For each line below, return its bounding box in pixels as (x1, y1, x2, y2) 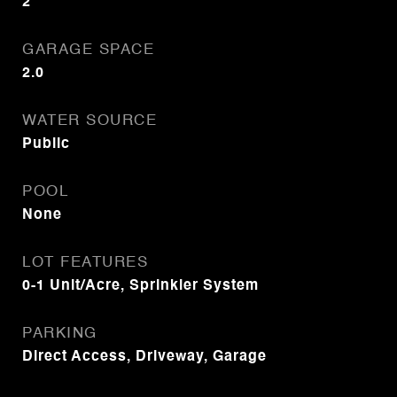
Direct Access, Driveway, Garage (22, 350, 267, 364)
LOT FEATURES (22, 255, 148, 270)
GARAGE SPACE (22, 43, 154, 58)
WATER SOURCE (22, 113, 157, 128)
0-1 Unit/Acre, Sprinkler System (22, 279, 259, 293)
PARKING (22, 326, 97, 341)
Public (22, 137, 70, 152)
